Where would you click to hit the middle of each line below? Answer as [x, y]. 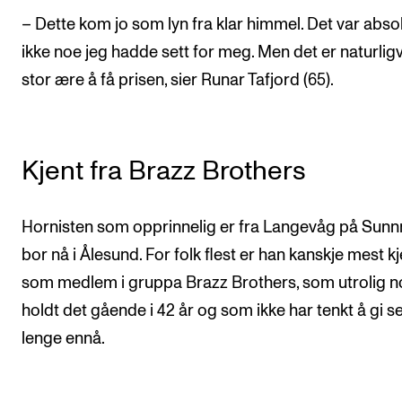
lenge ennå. [63, 338]
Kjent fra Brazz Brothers [164, 171]
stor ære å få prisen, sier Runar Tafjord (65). [178, 80]
